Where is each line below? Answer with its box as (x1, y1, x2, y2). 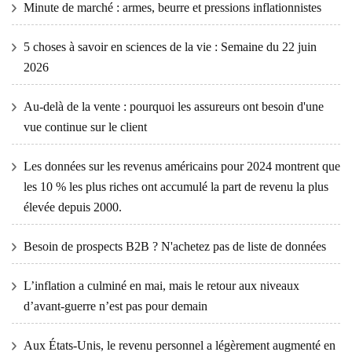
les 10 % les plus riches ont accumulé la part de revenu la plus (24, 180, 328, 194)
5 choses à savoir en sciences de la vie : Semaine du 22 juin (24, 40, 317, 54)
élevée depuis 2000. (24, 200, 122, 214)
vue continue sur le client (24, 120, 147, 134)
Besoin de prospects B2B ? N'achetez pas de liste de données (24, 240, 326, 254)
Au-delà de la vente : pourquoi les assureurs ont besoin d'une (24, 100, 324, 114)
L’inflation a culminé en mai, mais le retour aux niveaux (24, 279, 299, 293)
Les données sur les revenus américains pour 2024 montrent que (24, 159, 340, 174)
